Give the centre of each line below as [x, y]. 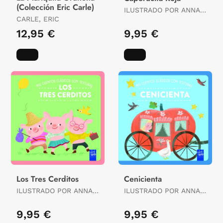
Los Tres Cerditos [48, 179]
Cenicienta [143, 179]
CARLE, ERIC [38, 19]
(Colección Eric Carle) [55, 7]
